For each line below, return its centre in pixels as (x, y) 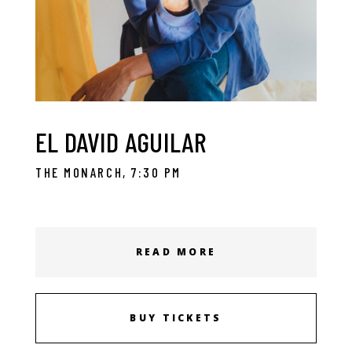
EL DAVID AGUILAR (121, 141)
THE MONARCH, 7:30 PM (108, 172)
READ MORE (176, 252)
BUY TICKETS (176, 318)
